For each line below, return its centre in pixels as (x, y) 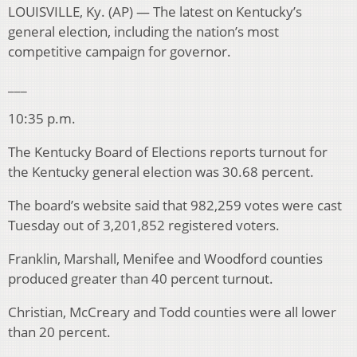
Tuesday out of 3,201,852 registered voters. (144, 226)
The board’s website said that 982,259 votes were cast (175, 206)
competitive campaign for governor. (120, 52)
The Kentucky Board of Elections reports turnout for (168, 152)
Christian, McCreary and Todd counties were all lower (172, 312)
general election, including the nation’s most (143, 32)
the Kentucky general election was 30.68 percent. (161, 172)
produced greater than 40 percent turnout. (141, 279)
